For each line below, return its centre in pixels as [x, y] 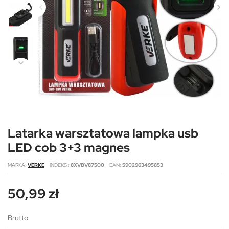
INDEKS [59, 165]
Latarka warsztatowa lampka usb [103, 133]
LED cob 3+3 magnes [69, 147]
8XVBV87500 [87, 165]
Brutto [18, 217]
